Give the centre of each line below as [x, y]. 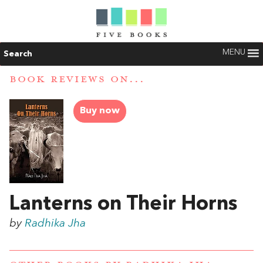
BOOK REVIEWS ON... [77, 80]
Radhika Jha [55, 224]
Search [18, 54]
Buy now [100, 111]
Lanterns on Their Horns [123, 205]
